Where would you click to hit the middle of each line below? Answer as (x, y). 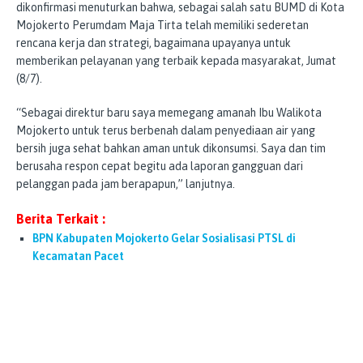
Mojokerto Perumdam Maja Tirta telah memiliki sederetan (162, 25)
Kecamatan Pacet (78, 256)
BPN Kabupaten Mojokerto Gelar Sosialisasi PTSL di (164, 238)
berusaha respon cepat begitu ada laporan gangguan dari (160, 166)
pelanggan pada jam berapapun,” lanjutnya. (126, 184)
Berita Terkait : (61, 218)
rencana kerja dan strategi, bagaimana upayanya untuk (154, 43)
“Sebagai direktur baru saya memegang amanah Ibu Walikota (169, 112)
